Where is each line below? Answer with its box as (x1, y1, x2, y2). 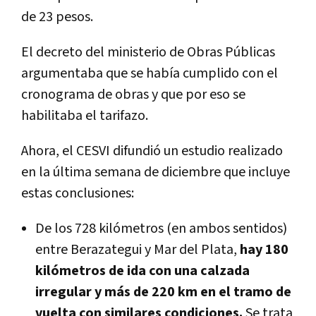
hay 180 (240, 240, 288, 259)
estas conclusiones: (21, 183, 134, 202)
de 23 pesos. (21, 7, 93, 26)
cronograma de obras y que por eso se (21, 85, 245, 104)
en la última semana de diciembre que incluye (21, 162, 290, 181)
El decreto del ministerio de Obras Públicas (21, 42, 275, 61)
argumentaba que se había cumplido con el (21, 63, 278, 83)
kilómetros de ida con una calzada (35, 261, 250, 280)
